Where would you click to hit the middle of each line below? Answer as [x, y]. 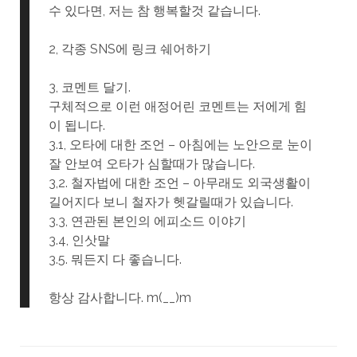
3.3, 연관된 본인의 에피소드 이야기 [147, 222]
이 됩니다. [76, 126]
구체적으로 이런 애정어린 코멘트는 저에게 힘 [177, 107]
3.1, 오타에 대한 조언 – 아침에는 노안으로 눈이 [180, 145]
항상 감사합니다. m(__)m [120, 298]
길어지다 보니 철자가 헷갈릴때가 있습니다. [171, 202]
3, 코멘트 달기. [89, 88]
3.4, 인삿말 [79, 241]
